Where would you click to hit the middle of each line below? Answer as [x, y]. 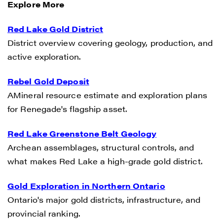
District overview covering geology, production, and [110, 42]
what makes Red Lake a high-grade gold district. [105, 161]
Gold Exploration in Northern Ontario [86, 185]
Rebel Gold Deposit [48, 81]
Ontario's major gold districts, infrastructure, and [104, 199]
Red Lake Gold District [55, 29]
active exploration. [44, 56]
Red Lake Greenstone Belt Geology [82, 133]
